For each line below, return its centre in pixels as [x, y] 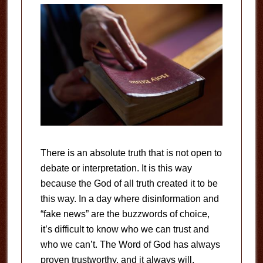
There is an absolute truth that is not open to [131, 153]
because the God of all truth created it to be [129, 184]
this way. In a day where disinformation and [129, 199]
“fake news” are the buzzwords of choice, [125, 214]
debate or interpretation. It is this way [116, 168]
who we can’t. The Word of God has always [130, 245]
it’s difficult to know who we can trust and [124, 230]
